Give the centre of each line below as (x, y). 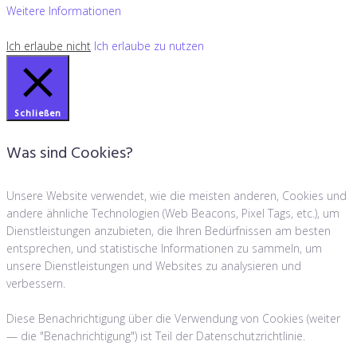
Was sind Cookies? (70, 154)
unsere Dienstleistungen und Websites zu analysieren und (154, 265)
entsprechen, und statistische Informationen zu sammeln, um (164, 248)
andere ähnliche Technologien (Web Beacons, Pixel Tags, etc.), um (173, 213)
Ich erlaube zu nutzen (149, 45)
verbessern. (36, 283)
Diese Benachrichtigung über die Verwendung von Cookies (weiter (173, 318)
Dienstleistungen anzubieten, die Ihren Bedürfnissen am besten (169, 230)
